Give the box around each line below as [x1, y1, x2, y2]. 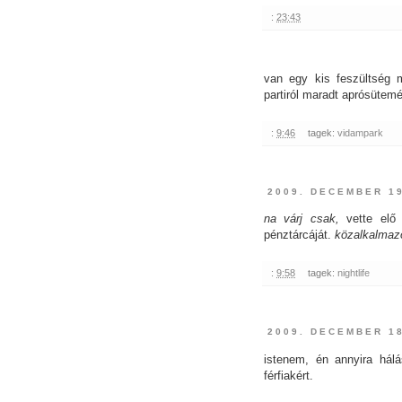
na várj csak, [264, 212, 339, 226]
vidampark [336, 127, 383, 139]
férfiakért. [264, 368, 313, 382]
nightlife [336, 267, 370, 279]
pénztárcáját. [264, 228, 335, 242]
